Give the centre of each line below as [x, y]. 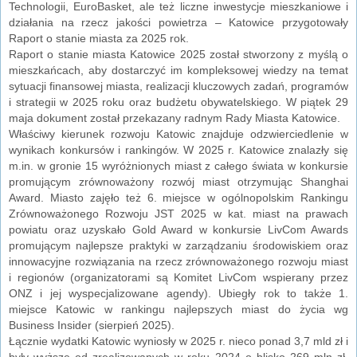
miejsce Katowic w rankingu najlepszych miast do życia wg [178, 309]
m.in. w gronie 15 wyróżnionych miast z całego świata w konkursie [178, 165]
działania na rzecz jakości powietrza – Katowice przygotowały [178, 22]
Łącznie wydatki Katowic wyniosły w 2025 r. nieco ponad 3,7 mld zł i [178, 341]
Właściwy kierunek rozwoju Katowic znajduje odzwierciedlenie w [178, 133]
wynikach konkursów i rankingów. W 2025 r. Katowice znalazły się [178, 149]
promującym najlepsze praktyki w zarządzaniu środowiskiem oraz [178, 245]
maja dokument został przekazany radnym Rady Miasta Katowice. [175, 118]
